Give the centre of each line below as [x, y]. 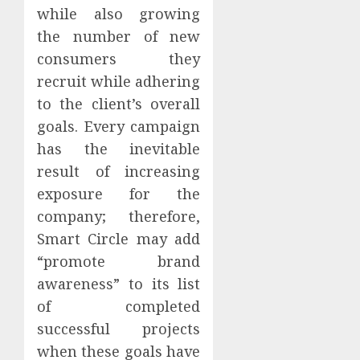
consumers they [119, 58]
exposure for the [119, 193]
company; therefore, [119, 216]
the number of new [119, 36]
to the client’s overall [119, 103]
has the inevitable [119, 148]
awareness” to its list [119, 283]
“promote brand [119, 261]
